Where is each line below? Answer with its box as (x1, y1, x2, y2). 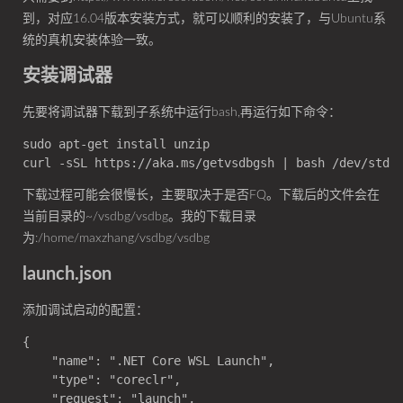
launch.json (22, 265, 112, 283)
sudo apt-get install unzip (22, 137, 210, 151)
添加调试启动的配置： (22, 304, 148, 317)
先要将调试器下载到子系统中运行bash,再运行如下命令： (22, 106, 341, 119)
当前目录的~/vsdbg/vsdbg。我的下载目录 (22, 210, 256, 223)
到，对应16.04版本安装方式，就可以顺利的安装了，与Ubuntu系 (22, 13, 386, 25)
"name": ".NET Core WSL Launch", (22, 354, 274, 368)
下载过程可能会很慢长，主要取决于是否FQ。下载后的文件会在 (22, 189, 380, 201)
